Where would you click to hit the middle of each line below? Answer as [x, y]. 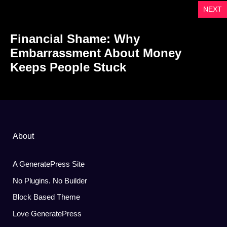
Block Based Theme [46, 197]
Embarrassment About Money [96, 53]
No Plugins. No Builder [50, 180]
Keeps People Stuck [68, 67]
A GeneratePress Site [49, 164]
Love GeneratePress [47, 213]
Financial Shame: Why [75, 39]
